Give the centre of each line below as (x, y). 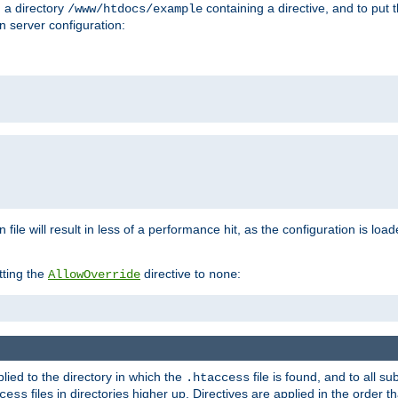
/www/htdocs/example (135, 9)
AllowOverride (94, 275)
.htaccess (218, 377)
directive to (175, 274)
